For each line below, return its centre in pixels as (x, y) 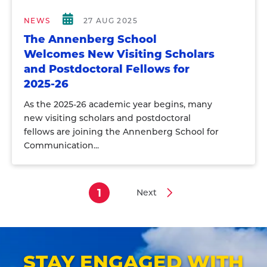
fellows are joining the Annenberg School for (121, 132)
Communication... (61, 145)
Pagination (44, 204)
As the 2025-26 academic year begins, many (118, 104)
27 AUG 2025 (111, 21)
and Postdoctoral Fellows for (107, 69)
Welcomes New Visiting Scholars (119, 54)
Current (120, 201)
